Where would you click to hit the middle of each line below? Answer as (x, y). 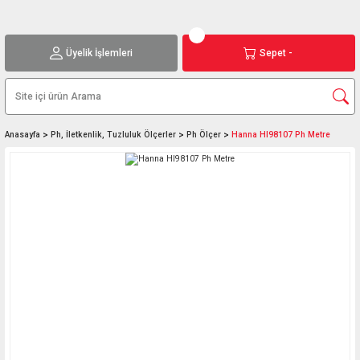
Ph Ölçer (204, 135)
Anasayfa (22, 135)
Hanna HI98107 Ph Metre (281, 135)
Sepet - (276, 53)
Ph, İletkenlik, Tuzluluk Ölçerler (113, 135)
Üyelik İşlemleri (99, 53)
